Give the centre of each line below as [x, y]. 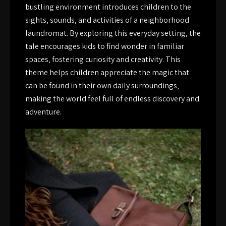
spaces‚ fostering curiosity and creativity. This [103, 59]
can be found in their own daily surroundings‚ [102, 85]
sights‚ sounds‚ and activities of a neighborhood [107, 20]
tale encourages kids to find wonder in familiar [105, 46]
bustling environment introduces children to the [108, 7]
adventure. [43, 111]
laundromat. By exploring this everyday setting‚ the [113, 33]
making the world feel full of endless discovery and [112, 98]
